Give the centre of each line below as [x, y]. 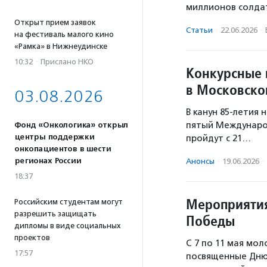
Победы [210, 221]
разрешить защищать [55, 214]
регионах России [48, 161]
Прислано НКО [67, 62]
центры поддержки [54, 137]
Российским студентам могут [69, 202]
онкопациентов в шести [63, 149]
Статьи [199, 30]
